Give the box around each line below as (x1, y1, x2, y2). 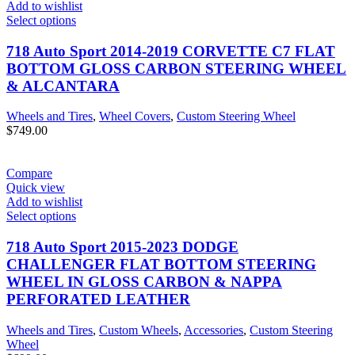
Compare (6, 166, 52, 181)
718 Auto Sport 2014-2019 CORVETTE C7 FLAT (6, 42, 335, 59)
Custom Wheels (99, 323, 178, 337)
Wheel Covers (99, 109, 170, 124)
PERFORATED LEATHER (6, 291, 190, 308)
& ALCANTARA (6, 77, 120, 94)
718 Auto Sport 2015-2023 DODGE (6, 239, 239, 256)
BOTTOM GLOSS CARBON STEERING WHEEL (6, 59, 346, 77)
